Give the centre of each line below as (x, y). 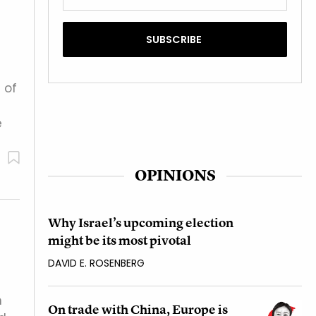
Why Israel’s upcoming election (141, 222)
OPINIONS (175, 175)
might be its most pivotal (120, 240)
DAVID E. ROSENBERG (96, 263)
